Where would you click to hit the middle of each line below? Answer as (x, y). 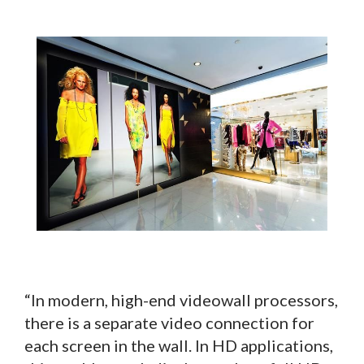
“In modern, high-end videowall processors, (181, 300)
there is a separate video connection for (169, 323)
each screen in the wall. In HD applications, (179, 345)
